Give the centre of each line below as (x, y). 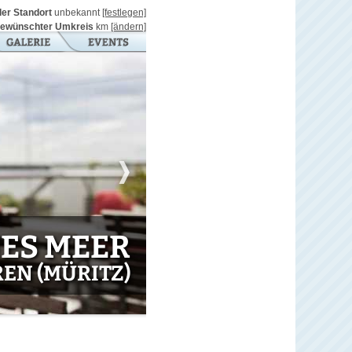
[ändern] (128, 27)
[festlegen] (124, 13)
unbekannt (77, 13)
